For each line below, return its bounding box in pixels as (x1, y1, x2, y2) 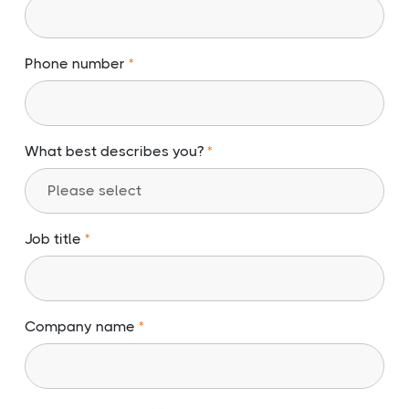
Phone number (25, 55, 129, 73)
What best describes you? (25, 142, 207, 161)
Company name (25, 318, 139, 336)
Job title (25, 230, 85, 248)
